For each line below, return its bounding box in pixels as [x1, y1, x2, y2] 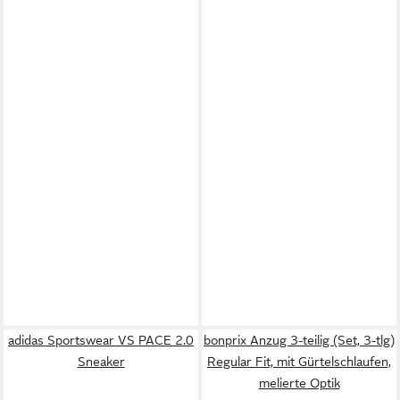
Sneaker [77, 354, 125, 369]
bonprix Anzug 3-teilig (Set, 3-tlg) [204, 332, 395, 347]
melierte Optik [258, 375, 340, 390]
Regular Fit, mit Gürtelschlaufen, [207, 354, 391, 369]
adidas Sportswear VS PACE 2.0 [8, 332, 194, 347]
